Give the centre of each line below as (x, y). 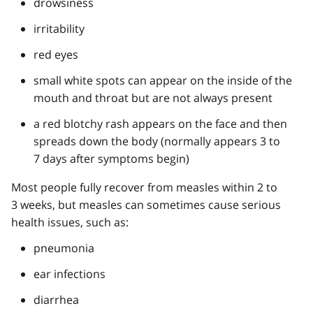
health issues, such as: (70, 222)
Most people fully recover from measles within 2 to (144, 187)
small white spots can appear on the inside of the (163, 80)
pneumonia (64, 248)
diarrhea (56, 299)
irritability (59, 28)
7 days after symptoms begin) (111, 158)
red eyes (56, 54)
